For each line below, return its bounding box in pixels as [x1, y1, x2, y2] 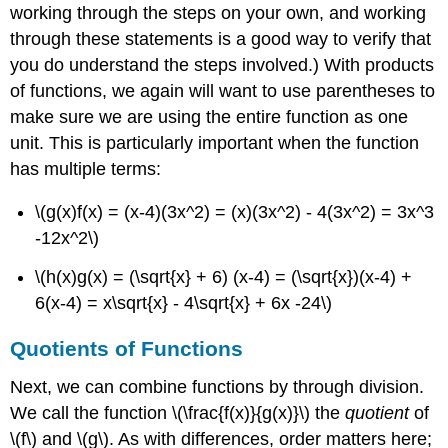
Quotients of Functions [10, 337, 244, 361]
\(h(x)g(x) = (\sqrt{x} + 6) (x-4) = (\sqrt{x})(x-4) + [35, 267, 413, 288]
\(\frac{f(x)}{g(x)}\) [172, 402, 311, 423]
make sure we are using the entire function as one [10, 106, 409, 127]
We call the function [10, 402, 173, 423]
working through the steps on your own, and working [10, 2, 427, 23]
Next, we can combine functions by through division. [10, 376, 425, 397]
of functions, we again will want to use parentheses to [10, 80, 436, 101]
